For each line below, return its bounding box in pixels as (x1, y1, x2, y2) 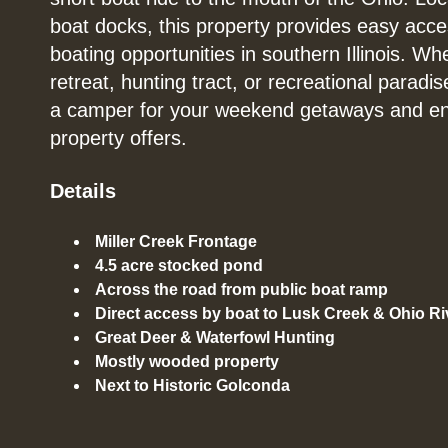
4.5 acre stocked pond (95, 257, 263, 275)
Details (50, 180, 116, 203)
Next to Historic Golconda (95, 377, 290, 395)
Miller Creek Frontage (95, 233, 257, 251)
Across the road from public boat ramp (95, 281, 388, 299)
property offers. (50, 127, 187, 150)
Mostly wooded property (95, 353, 279, 371)
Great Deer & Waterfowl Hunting (95, 329, 335, 347)
